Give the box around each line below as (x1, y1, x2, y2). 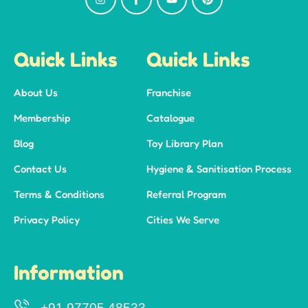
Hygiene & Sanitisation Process (146, 162, 291, 176)
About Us (14, 86, 58, 100)
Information (14, 261, 124, 285)
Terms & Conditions (14, 188, 104, 201)
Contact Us (14, 162, 67, 176)
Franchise (146, 86, 191, 100)
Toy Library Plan (146, 137, 223, 151)
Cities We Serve (146, 213, 219, 227)
